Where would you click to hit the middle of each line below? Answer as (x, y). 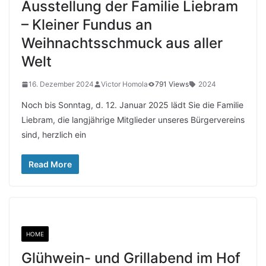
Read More (50, 164)
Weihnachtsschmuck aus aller (122, 43)
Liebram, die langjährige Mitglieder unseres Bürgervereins (133, 120)
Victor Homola (124, 84)
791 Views (172, 84)
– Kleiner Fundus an (87, 25)
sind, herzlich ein (54, 134)
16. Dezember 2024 (61, 84)
